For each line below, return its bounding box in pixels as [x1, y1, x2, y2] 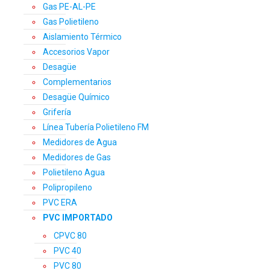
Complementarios [43, 77, 111, 87]
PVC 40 [54, 246, 81, 256]
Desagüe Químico [43, 92, 110, 102]
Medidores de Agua [43, 137, 117, 148]
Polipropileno [43, 183, 92, 193]
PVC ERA [43, 198, 77, 208]
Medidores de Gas [43, 152, 111, 163]
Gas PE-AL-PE [43, 2, 96, 12]
